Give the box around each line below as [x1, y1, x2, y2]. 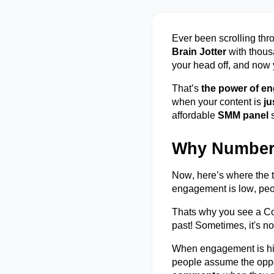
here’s [197, 170, 224, 180]
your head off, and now [172, 60, 273, 70]
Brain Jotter [172, 46, 226, 57]
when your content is [172, 97, 264, 107]
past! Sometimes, [172, 220, 249, 231]
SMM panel [218, 110, 268, 120]
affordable [172, 110, 218, 120]
